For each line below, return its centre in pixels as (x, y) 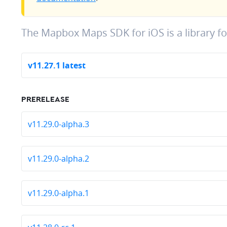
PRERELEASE (45, 99)
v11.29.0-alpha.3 (59, 124)
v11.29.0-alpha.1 (59, 193)
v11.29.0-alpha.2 (59, 159)
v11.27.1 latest (57, 65)
